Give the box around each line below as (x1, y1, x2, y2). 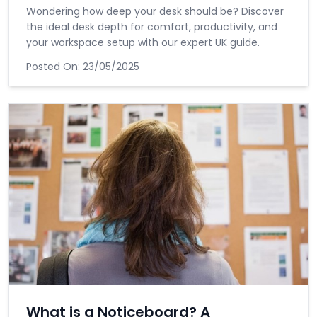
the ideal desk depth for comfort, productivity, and (26, 20, 277, 34)
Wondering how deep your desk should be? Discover (26, 4, 284, 18)
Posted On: (26, 59, 83, 74)
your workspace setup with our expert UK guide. (26, 35, 260, 50)
